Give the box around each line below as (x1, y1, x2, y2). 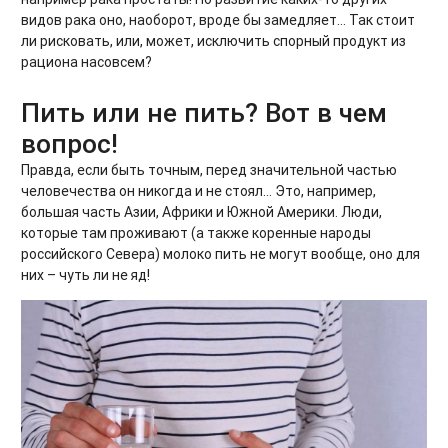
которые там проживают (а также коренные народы (21, 223, 371, 242)
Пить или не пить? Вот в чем (21, 96, 387, 129)
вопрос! (21, 127, 118, 160)
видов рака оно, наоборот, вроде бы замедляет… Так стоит (21, 10, 415, 29)
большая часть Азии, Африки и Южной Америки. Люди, (21, 202, 382, 221)
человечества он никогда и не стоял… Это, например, (21, 181, 376, 200)
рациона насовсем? (21, 52, 152, 71)
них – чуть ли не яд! (21, 265, 150, 284)
